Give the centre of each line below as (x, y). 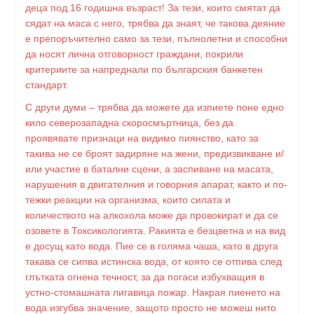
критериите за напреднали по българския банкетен (144, 69)
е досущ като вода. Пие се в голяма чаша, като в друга (152, 246)
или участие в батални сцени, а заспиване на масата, (149, 169)
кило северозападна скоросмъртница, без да (129, 123)
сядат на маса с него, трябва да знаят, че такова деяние (155, 23)
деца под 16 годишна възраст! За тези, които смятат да (153, 8)
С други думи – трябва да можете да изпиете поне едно (155, 107)
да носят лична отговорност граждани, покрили (134, 54)
